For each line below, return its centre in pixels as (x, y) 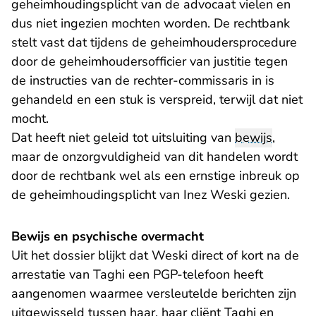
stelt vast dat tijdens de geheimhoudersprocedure (154, 42)
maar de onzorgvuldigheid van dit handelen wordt (154, 157)
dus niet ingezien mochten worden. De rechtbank (151, 23)
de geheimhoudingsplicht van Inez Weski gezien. (151, 195)
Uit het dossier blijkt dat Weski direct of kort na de (155, 255)
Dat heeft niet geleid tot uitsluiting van (123, 138)
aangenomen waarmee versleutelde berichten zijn (154, 293)
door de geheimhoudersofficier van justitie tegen (150, 61)
